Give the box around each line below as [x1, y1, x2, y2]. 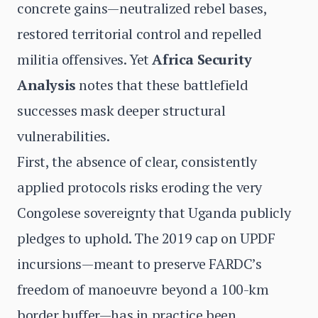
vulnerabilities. [17, 126, 110, 146]
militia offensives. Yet [17, 50, 153, 69]
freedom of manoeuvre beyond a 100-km [17, 280, 269, 299]
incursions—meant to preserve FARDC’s [17, 254, 262, 273]
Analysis [17, 75, 76, 94]
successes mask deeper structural [17, 101, 226, 120]
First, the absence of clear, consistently [17, 152, 257, 171]
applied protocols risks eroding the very [17, 177, 263, 197]
